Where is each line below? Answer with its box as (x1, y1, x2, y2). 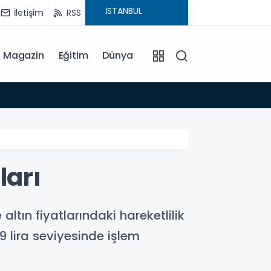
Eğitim (58, 48, 88, 62)
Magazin (2, 48, 44, 62)
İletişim (14, 6, 44, 19)
